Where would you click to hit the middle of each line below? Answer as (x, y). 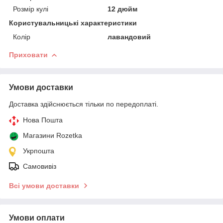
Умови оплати (37, 218)
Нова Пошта (43, 120)
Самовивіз (40, 166)
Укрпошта (39, 151)
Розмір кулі (31, 9)
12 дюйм (123, 9)
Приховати (28, 55)
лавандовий (129, 37)
